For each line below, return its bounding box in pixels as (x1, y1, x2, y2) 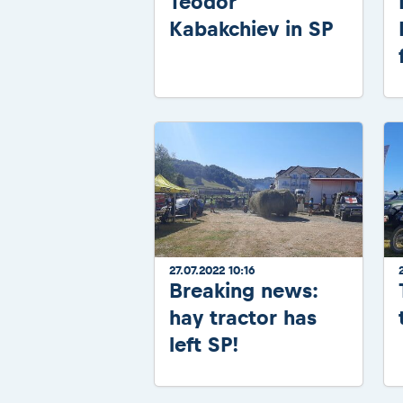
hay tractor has (169, 306, 317, 330)
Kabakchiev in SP (169, 17, 333, 41)
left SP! (169, 333, 239, 357)
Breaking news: (169, 279, 318, 303)
